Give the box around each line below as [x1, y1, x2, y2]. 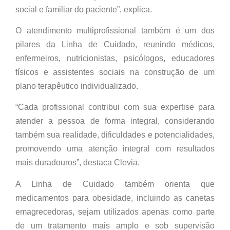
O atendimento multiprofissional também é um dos [15, 26, 215, 35]
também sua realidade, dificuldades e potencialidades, [15, 130, 215, 140]
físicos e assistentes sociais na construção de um [15, 67, 215, 76]
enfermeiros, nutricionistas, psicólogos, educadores [15, 53, 215, 63]
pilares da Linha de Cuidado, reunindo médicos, [15, 40, 215, 49]
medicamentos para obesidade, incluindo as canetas [15, 193, 215, 202]
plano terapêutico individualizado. [15, 81, 138, 90]
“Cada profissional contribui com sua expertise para [15, 103, 215, 112]
